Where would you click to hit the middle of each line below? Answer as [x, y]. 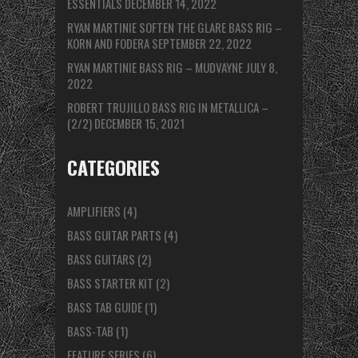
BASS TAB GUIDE [105, 307]
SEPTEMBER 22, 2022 [202, 44]
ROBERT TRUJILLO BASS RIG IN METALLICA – [168, 107]
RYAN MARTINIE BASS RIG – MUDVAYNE [155, 68]
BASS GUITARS [101, 259]
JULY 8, [261, 68]
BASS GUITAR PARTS [114, 235]
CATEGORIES [113, 167]
